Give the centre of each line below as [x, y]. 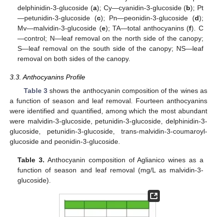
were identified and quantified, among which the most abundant [108, 111]
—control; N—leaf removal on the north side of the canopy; [110, 38]
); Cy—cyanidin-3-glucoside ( [141, 8]
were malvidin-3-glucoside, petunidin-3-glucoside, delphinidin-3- [108, 121]
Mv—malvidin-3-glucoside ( [60, 28]
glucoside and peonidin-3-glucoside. [65, 142]
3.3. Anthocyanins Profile [47, 77]
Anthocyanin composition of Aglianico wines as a [124, 160]
